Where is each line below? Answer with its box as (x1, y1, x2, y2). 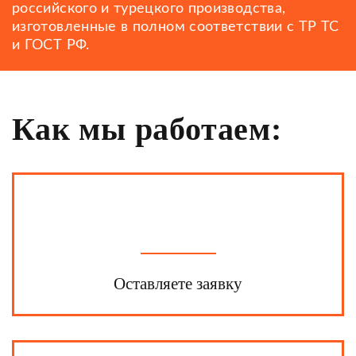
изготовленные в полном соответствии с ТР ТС (12, 19, 339, 34)
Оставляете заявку (114, 273, 242, 293)
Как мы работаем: (12, 110, 282, 147)
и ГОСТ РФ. (12, 37, 90, 52)
